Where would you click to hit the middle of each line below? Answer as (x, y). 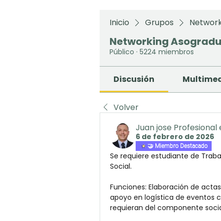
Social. (121, 166)
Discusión (134, 79)
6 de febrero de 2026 (175, 137)
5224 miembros (167, 52)
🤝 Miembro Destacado (178, 146)
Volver (126, 107)
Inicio (119, 22)
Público (122, 52)
